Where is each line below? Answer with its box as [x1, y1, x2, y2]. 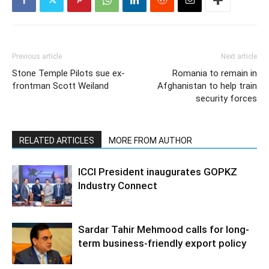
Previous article [12, 52, 62, 61]
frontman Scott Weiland [12, 80, 109, 91]
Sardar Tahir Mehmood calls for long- [78, 223, 249, 235]
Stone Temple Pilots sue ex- [12, 68, 125, 79]
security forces [196, 93, 257, 104]
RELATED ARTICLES [19, 136, 94, 145]
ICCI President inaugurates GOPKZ [78, 166, 237, 178]
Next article [221, 52, 257, 61]
